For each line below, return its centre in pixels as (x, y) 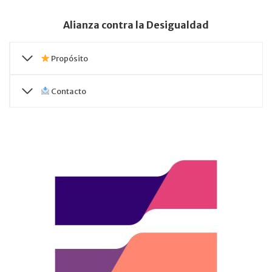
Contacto (68, 91)
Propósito (69, 58)
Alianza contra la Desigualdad (136, 25)
